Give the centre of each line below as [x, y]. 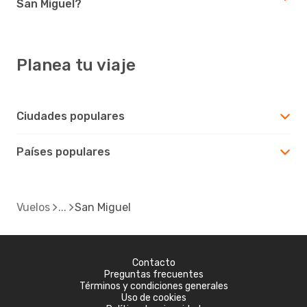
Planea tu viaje [76, 65]
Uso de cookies [153, 297]
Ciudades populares [71, 116]
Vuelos [33, 207]
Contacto [153, 262]
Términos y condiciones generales [153, 286]
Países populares [63, 151]
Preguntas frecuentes [153, 274]
